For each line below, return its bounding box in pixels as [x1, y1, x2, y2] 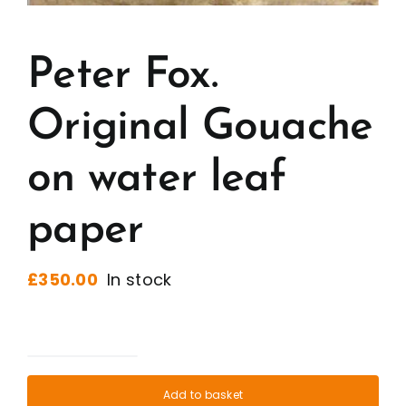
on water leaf [27, 158, 286, 202]
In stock [107, 268, 172, 292]
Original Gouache [27, 106, 373, 150]
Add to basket [162, 387, 244, 403]
